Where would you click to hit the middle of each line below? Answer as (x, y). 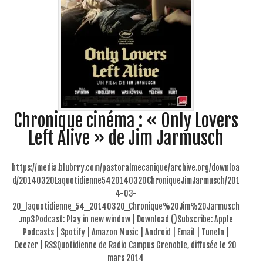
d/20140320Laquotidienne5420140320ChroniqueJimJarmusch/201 (126, 180)
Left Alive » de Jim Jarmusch (126, 138)
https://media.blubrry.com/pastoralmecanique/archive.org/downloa (126, 167)
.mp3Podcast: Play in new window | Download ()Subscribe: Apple (126, 219)
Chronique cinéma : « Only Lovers (126, 120)
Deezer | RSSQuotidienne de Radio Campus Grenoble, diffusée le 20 (126, 245)
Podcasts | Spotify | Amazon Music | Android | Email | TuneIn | (126, 232)
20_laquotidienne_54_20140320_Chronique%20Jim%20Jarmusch (126, 206)
